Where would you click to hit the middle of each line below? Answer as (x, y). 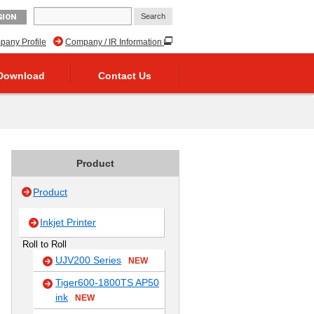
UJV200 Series (88, 260)
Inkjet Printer (68, 222)
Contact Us (125, 76)
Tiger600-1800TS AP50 (107, 282)
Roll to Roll (45, 244)
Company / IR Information (114, 42)
